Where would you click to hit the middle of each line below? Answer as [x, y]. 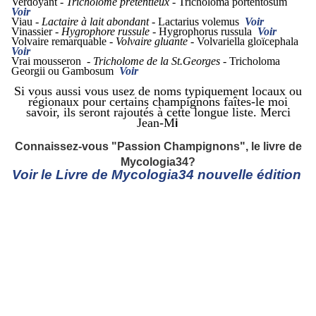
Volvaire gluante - [156, 42]
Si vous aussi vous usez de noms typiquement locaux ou [158, 91]
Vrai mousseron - [52, 61]
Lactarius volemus [201, 22]
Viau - [26, 22]
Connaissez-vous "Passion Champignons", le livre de [158, 147]
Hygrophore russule [105, 32]
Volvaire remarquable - [63, 42]
